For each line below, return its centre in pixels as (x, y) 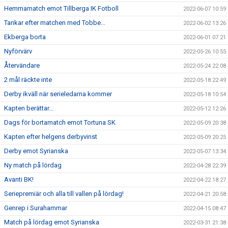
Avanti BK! (19, 179)
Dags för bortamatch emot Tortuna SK (60, 122)
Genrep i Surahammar (36, 208)
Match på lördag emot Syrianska (52, 222)
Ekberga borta (25, 37)
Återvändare (22, 65)
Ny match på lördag (33, 165)
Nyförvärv (18, 51)
